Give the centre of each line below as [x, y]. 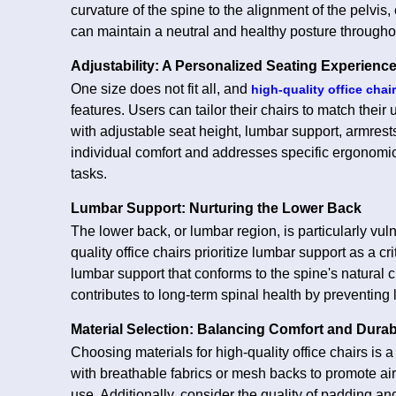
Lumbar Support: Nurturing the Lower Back [216, 208]
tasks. [89, 173]
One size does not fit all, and [161, 88]
